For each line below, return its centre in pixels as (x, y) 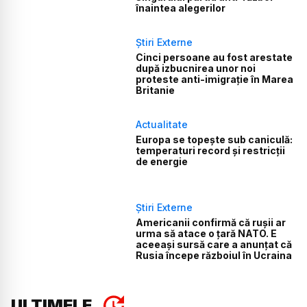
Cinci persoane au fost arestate (214, 57)
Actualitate (162, 125)
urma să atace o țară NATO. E (207, 233)
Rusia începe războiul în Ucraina (214, 255)
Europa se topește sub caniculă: (214, 140)
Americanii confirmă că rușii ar (211, 222)
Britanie (156, 90)
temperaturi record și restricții (211, 151)
